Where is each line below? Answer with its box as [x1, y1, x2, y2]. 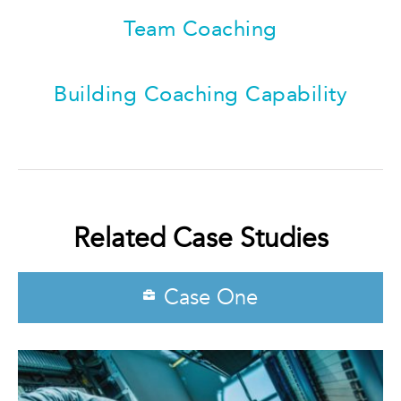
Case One [164, 282, 258, 312]
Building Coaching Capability [54, 79, 347, 109]
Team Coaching [124, 13, 277, 44]
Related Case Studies [73, 219, 328, 257]
